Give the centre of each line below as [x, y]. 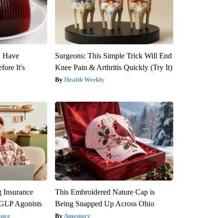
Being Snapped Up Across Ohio [104, 203]
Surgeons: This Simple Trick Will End [113, 55]
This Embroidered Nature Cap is [105, 192]
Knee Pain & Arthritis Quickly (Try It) [113, 67]
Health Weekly [84, 79]
